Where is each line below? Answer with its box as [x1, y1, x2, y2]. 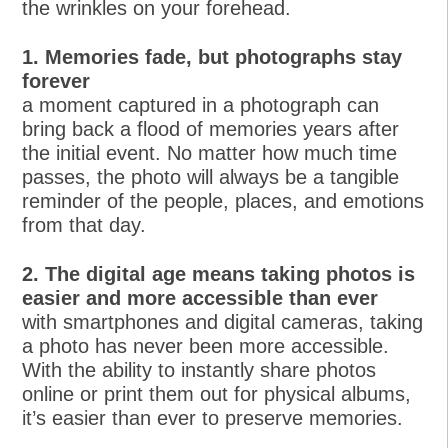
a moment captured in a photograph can [22, 93, 380, 116]
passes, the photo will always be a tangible [22, 165, 400, 188]
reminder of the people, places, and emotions [22, 189, 425, 212]
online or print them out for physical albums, [22, 382, 412, 405]
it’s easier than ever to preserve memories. [22, 406, 404, 429]
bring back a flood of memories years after [22, 117, 400, 140]
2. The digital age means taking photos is [22, 262, 416, 285]
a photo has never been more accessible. [22, 334, 390, 357]
